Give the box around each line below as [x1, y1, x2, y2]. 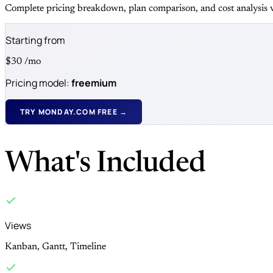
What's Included [5, 150, 205, 180]
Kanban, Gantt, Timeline [5, 242, 106, 252]
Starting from [5, 34, 65, 48]
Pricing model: [5, 76, 71, 90]
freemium [71, 76, 116, 90]
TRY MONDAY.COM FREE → [20, 107, 128, 118]
